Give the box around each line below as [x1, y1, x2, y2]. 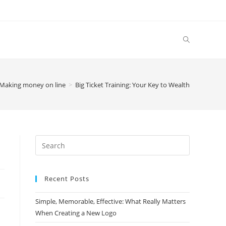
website [35, 161, 61, 171]
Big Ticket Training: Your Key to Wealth [75, 80, 190, 89]
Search [35, 136, 58, 146]
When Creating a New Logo [35, 208, 117, 217]
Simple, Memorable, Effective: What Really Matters [35, 197, 186, 206]
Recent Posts [44, 174, 89, 183]
